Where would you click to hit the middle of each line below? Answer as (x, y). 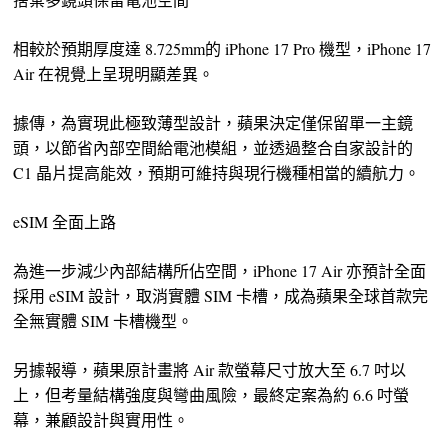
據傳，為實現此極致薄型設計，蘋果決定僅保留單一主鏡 (213, 123)
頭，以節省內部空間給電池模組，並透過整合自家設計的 (213, 148)
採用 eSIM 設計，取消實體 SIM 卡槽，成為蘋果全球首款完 (221, 296)
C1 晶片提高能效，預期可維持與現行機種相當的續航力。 (217, 173)
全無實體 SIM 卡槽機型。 (103, 321)
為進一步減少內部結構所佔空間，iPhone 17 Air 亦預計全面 (220, 271)
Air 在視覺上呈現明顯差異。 (114, 74)
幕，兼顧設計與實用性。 (101, 420)
